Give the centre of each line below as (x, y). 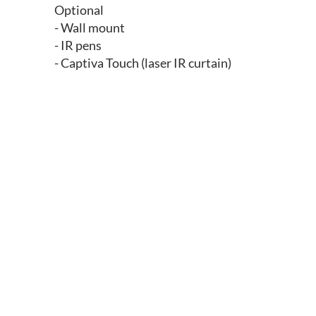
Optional (79, 10)
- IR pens (78, 45)
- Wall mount (89, 28)
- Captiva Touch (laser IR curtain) (142, 63)
